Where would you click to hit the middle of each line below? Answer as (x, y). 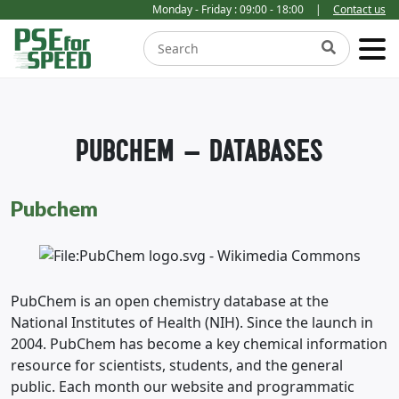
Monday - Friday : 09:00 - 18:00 (228, 9)
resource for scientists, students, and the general (177, 365)
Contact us (359, 9)
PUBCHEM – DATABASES (199, 150)
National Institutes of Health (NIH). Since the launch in (192, 322)
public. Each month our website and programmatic (183, 387)
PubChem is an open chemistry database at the (170, 301)
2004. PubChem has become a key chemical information (199, 344)
